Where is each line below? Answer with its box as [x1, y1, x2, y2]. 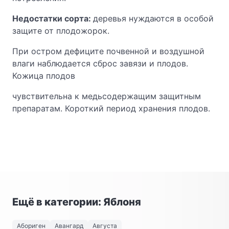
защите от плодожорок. [12, 26, 109, 36]
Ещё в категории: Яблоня [12, 196, 141, 208]
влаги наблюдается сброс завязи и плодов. [12, 58, 188, 68]
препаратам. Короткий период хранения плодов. [12, 103, 210, 113]
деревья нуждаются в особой [93, 13, 214, 24]
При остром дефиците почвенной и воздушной [12, 46, 204, 56]
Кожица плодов [12, 71, 75, 81]
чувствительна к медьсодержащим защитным [12, 91, 201, 101]
